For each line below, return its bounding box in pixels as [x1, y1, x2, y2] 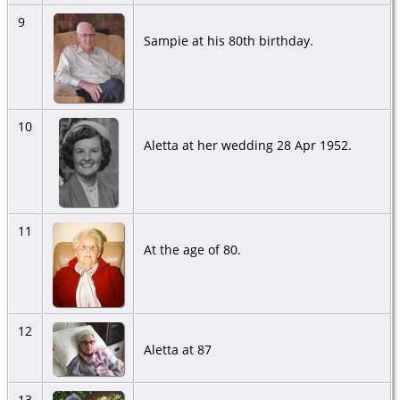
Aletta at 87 [143, 341, 212, 359]
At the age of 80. [143, 241, 241, 259]
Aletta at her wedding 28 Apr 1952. [143, 137, 352, 154]
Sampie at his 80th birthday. [143, 32, 313, 50]
